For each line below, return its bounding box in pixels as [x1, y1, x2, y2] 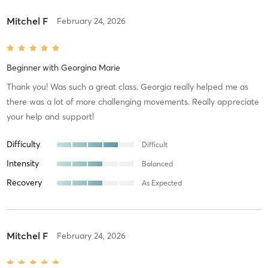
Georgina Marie [60, 62, 120, 74]
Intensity [6, 158, 39, 169]
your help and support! [6, 111, 94, 123]
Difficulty [6, 139, 40, 150]
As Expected [141, 178, 182, 188]
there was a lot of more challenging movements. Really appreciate [6, 96, 259, 108]
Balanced [141, 159, 173, 169]
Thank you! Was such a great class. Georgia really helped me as [6, 81, 248, 93]
